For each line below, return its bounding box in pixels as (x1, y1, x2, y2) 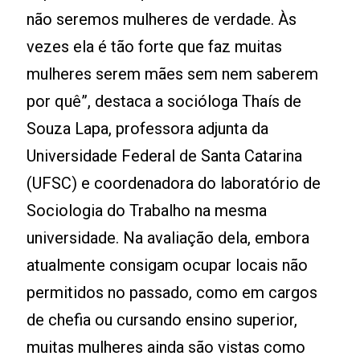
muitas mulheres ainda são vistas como (27, 337, 306, 357)
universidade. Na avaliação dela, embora (27, 228, 310, 247)
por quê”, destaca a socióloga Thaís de (27, 92, 302, 111)
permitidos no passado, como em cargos (27, 283, 318, 302)
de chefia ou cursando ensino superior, (27, 310, 298, 329)
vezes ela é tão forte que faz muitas (27, 37, 283, 56)
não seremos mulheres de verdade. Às (27, 10, 297, 29)
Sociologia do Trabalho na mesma (27, 201, 268, 220)
